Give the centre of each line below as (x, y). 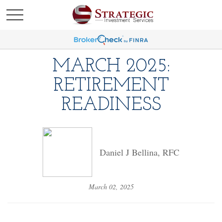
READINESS (111, 105)
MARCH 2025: (111, 67)
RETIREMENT (111, 86)
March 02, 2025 (111, 187)
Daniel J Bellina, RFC (139, 152)
